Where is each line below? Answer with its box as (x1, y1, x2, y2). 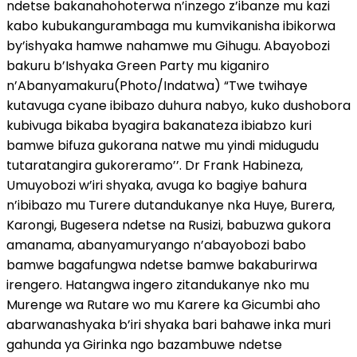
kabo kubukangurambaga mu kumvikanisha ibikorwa (6, 17, 335, 36)
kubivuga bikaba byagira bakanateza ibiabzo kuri (6, 116, 312, 135)
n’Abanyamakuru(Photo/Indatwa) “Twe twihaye (6, 76, 308, 96)
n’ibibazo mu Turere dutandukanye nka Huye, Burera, (6, 196, 335, 215)
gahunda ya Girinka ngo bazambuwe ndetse (6, 335, 282, 355)
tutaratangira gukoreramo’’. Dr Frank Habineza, (6, 156, 303, 175)
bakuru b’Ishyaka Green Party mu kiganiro (6, 57, 269, 76)
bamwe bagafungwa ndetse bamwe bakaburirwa (6, 256, 317, 275)
